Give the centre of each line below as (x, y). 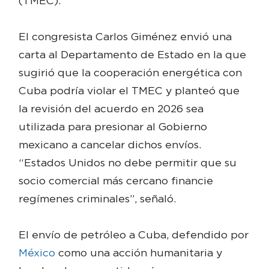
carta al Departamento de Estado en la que (132, 54)
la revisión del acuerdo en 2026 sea (111, 108)
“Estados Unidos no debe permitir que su (127, 162)
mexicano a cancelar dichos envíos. (110, 144)
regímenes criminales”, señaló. (97, 198)
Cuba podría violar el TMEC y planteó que (129, 90)
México (37, 252)
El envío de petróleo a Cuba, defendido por (133, 234)
